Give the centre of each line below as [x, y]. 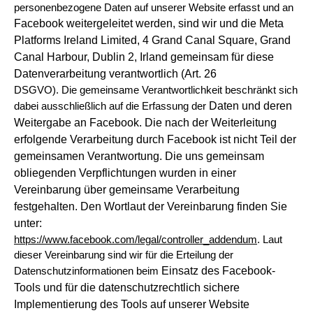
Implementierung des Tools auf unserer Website [132, 304]
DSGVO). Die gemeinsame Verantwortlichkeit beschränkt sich [156, 90]
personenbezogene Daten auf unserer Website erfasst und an [154, 8]
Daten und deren [250, 106]
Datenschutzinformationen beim [88, 271]
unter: [28, 223]
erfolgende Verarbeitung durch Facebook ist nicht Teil [147, 139]
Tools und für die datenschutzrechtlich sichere [127, 287]
